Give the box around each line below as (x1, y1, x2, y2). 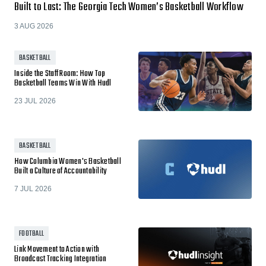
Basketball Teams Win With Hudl (14, 77, 112, 90)
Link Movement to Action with (14, 243, 99, 256)
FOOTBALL (19, 228, 44, 240)
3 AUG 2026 (14, 22, 53, 30)
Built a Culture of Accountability (14, 164, 107, 178)
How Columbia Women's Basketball (14, 155, 121, 169)
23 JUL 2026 (14, 97, 56, 105)
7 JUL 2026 (14, 185, 52, 193)
